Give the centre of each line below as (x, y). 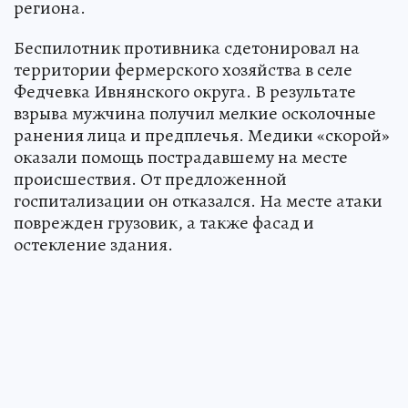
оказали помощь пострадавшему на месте (181, 157)
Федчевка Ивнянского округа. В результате (185, 91)
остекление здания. (93, 244)
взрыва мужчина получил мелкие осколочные (195, 113)
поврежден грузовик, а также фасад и (164, 222)
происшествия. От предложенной (150, 178)
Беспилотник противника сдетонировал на (187, 47)
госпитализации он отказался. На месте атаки (198, 200)
